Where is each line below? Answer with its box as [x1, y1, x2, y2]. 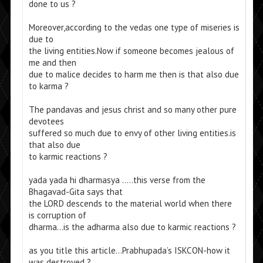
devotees [28, 116, 64, 127]
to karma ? [28, 80, 69, 92]
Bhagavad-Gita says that [28, 186, 123, 198]
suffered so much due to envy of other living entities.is [28, 127, 236, 139]
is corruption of [28, 210, 86, 221]
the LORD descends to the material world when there [28, 198, 232, 210]
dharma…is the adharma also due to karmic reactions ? [28, 221, 236, 233]
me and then [28, 57, 76, 69]
